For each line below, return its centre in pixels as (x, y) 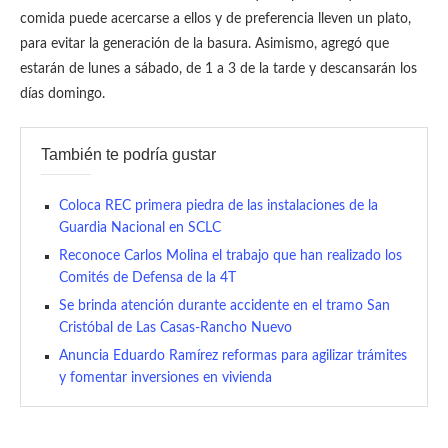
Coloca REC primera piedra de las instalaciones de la (218, 206)
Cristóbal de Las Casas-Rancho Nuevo (175, 328)
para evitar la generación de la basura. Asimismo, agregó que (204, 44)
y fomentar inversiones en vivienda (165, 378)
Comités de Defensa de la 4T (147, 278)
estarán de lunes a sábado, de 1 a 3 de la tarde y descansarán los (218, 69)
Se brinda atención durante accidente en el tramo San (224, 306)
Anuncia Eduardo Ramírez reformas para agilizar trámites (233, 356)
